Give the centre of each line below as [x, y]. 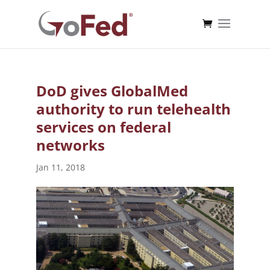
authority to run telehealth [133, 109]
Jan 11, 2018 [60, 167]
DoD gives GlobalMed [112, 91]
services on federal [103, 127]
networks [70, 145]
